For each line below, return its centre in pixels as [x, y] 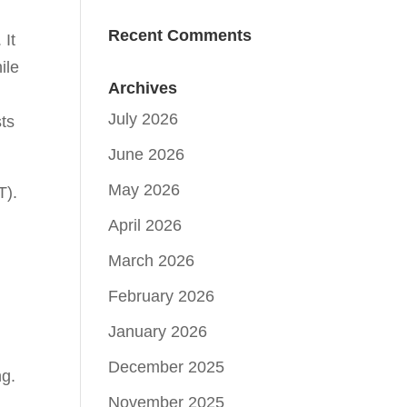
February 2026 [162, 296]
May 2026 [144, 190]
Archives [143, 88]
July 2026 [144, 119]
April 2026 [145, 225]
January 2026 [158, 332]
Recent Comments [180, 35]
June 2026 [147, 154]
